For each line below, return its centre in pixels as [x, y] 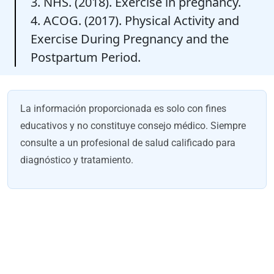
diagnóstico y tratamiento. [77, 160]
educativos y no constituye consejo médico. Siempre [133, 126]
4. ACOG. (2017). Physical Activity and [135, 21]
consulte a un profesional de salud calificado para [128, 143]
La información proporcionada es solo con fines [123, 109]
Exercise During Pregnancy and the [130, 39]
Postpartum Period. [86, 57]
